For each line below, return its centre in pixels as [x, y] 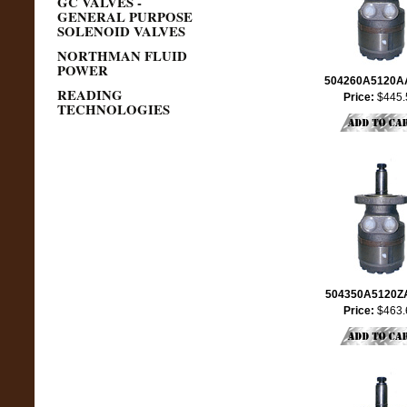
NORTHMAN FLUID [122, 55]
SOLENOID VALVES [121, 31]
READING [89, 94]
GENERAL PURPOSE [124, 16]
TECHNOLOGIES [113, 109]
